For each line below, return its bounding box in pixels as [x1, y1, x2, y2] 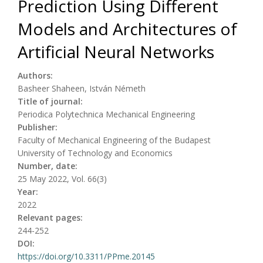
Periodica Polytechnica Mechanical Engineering [18, 108, 195, 120]
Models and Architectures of [18, 17, 237, 40]
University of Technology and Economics [18, 147, 173, 159]
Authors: [18, 69, 55, 81]
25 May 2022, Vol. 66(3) [18, 173, 107, 184]
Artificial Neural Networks [18, 40, 214, 63]
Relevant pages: [18, 211, 85, 223]
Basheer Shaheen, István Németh [18, 82, 146, 94]
